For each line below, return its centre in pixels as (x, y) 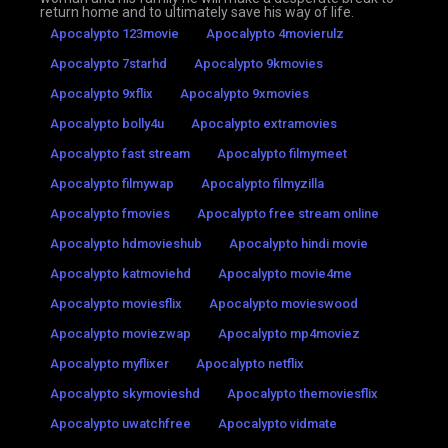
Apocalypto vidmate (277, 423)
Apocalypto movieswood (283, 303)
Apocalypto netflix (250, 363)
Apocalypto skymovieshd (125, 393)
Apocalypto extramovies (264, 123)
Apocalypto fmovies (110, 213)
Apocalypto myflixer (109, 363)
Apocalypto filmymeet (282, 153)
